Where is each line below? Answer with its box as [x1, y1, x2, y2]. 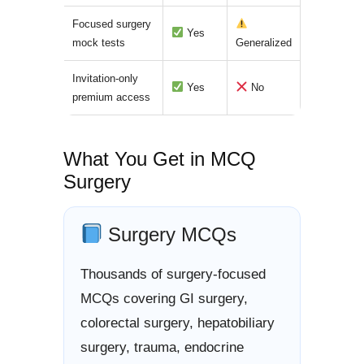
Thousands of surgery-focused [80, 266, 266, 282]
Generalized [236, 37, 292, 49]
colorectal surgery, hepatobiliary [80, 315, 275, 331]
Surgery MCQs [102, 223, 237, 245]
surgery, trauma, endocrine [80, 340, 244, 355]
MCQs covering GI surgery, [80, 291, 248, 306]
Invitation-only [72, 72, 138, 84]
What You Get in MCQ [63, 148, 256, 170]
